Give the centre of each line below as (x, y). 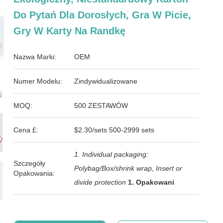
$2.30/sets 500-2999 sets (114, 130)
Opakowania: (34, 173)
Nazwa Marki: (35, 57)
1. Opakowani (151, 182)
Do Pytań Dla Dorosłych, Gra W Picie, (103, 15)
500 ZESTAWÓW (101, 106)
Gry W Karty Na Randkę (70, 31)
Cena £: (26, 130)
